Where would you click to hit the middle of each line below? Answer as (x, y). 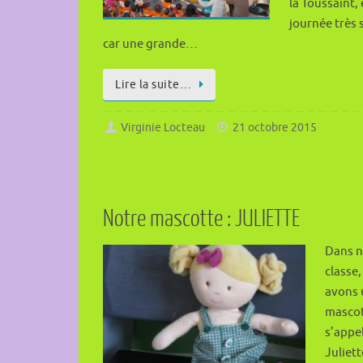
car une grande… (150, 45)
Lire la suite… (153, 85)
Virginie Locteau (163, 127)
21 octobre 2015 (275, 127)
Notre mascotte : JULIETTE (201, 218)
